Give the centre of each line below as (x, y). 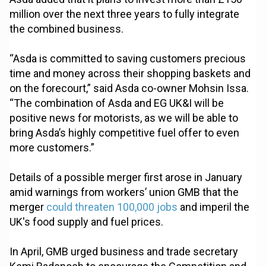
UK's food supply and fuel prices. (87, 222)
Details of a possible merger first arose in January (126, 178)
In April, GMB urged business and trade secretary (124, 252)
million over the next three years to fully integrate (125, 14)
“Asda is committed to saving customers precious (128, 59)
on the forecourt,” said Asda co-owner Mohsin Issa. (129, 88)
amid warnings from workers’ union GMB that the (124, 192)
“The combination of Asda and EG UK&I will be (117, 103)
